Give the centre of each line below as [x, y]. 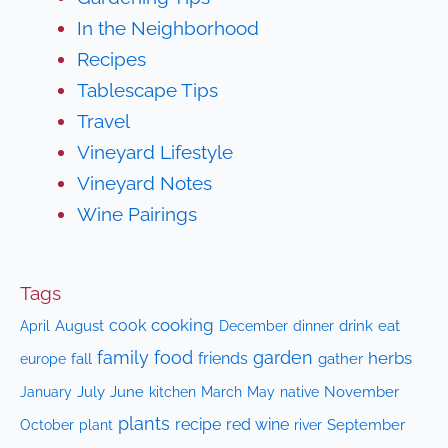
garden [283, 358]
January [46, 392]
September [366, 425]
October [47, 425]
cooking [183, 325]
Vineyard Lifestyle [155, 151]
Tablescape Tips [148, 89]
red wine [258, 425]
